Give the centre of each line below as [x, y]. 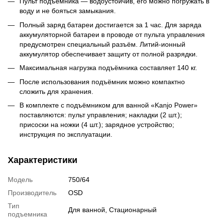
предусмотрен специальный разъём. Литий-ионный [102, 44]
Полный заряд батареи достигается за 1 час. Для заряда [110, 25]
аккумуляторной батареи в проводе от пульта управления [112, 34]
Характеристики [43, 160]
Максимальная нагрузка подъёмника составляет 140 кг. [108, 68]
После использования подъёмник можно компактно [102, 82]
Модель [20, 179]
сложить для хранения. [56, 91]
